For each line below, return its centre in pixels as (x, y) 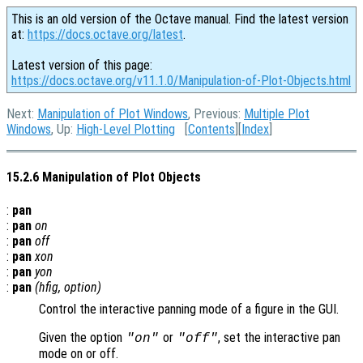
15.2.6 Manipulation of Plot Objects (104, 177)
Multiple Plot (277, 114)
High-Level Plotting (126, 129)
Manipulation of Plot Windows (113, 114)
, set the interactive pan (280, 337)
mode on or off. (79, 353)
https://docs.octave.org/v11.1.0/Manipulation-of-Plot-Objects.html (181, 81)
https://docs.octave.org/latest (105, 34)
